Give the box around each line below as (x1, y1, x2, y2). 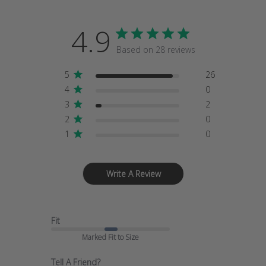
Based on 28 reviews (116, 43, 195, 55)
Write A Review (106, 167, 161, 179)
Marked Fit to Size (82, 232, 140, 242)
